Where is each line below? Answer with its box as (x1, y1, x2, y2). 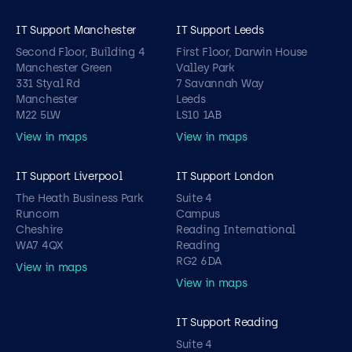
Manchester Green (16, 61, 112, 75)
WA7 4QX (16, 239, 64, 253)
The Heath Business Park (16, 192, 143, 206)
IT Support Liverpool (16, 170, 123, 184)
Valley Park (176, 61, 234, 75)
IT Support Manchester (16, 24, 137, 38)
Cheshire (16, 223, 63, 237)
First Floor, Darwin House (176, 46, 307, 60)
